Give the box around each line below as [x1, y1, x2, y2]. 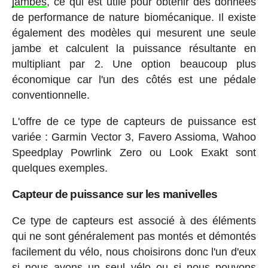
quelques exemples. [11, 162, 108, 174]
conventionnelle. [11, 89, 90, 101]
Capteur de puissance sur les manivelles [11, 187, 218, 200]
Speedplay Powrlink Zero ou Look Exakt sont [11, 146, 257, 159]
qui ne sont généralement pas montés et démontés [11, 230, 257, 242]
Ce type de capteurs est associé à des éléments [11, 214, 257, 227]
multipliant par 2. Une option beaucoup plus [11, 57, 257, 70]
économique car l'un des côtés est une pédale [11, 73, 257, 86]
